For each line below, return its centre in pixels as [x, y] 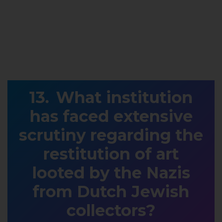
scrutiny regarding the [111, 135]
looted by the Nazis [111, 173]
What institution [124, 98]
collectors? [111, 211]
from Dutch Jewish [111, 192]
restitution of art [111, 154]
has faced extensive [111, 116]
